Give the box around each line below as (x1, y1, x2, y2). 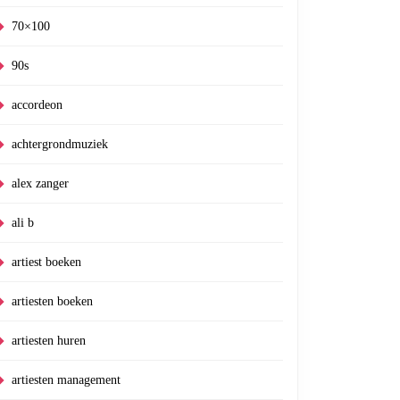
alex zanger (12, 177, 69, 190)
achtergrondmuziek (12, 137, 108, 151)
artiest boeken (12, 255, 81, 269)
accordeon (12, 98, 62, 112)
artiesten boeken (12, 295, 93, 308)
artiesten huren (12, 334, 86, 347)
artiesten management (12, 373, 121, 387)
